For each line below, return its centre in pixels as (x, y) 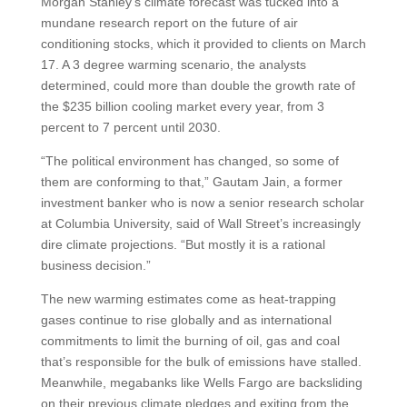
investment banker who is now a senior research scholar (202, 203)
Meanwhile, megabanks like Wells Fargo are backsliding (201, 382)
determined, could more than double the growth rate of (198, 85)
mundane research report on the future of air (169, 23)
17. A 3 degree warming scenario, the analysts (173, 65)
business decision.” (95, 265)
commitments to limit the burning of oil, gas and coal (190, 341)
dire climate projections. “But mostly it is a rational (183, 244)
